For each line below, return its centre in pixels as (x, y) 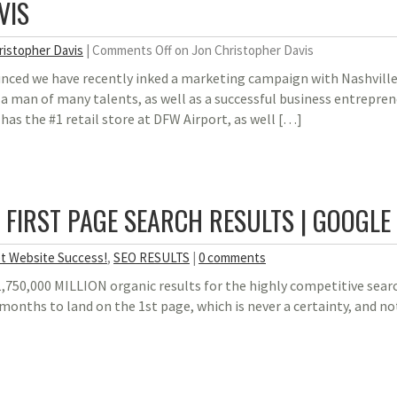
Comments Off (132, 50)
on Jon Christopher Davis (243, 50)
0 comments (232, 257)
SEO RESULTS (152, 257)
